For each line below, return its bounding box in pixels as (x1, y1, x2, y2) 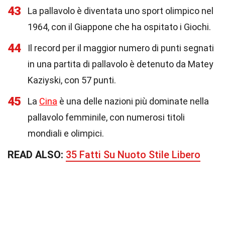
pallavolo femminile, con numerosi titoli (28, 112, 185, 123)
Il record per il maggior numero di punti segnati (28, 43, 214, 53)
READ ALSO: (8, 149, 66, 161)
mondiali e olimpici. (28, 128, 104, 139)
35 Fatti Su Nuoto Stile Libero (66, 149, 200, 161)
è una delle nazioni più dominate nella (57, 96, 209, 106)
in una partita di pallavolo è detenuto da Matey (28, 59, 213, 69)
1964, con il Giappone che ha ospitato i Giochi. (28, 22, 211, 32)
